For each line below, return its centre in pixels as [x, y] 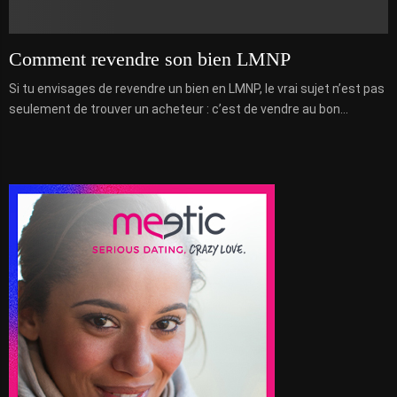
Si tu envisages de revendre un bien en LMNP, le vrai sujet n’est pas [197, 88]
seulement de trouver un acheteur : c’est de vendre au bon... [179, 109]
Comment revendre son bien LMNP [150, 58]
